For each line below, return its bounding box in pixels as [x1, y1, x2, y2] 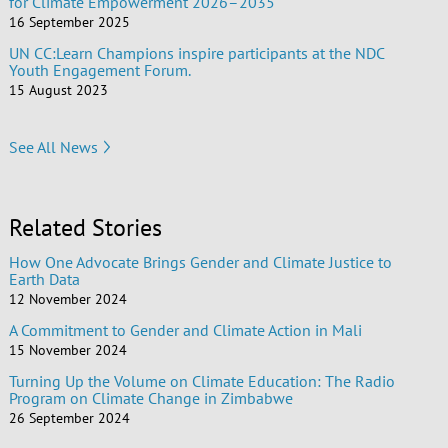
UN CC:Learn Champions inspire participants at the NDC [8, 43, 384, 64]
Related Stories [8, 212, 162, 244]
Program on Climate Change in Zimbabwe [8, 388, 293, 409]
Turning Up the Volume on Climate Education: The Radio [8, 371, 395, 392]
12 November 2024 [8, 290, 127, 309]
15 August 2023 [8, 81, 108, 100]
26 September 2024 [8, 409, 130, 428]
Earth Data [8, 269, 80, 290]
